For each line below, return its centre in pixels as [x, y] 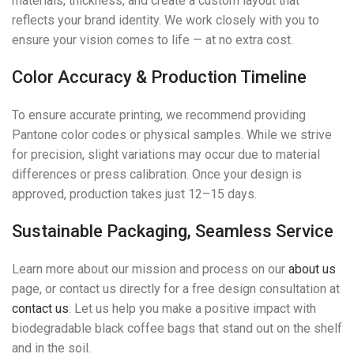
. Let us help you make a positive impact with [192, 309]
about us [312, 269]
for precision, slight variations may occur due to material [166, 155]
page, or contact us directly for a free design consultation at [176, 289]
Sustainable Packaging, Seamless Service [173, 232]
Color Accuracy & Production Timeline [159, 77]
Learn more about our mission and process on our [150, 269]
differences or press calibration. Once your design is [157, 175]
